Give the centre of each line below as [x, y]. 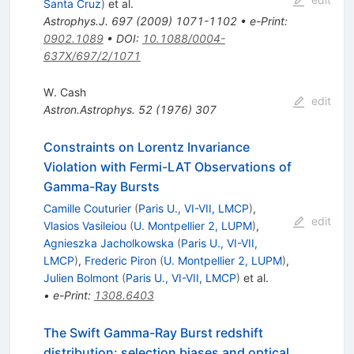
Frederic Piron [120, 261]
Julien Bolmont [81, 278]
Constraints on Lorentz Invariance [146, 147]
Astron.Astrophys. [89, 110]
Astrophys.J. [75, 21]
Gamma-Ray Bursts [101, 187]
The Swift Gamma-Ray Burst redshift [153, 333]
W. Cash [64, 92]
